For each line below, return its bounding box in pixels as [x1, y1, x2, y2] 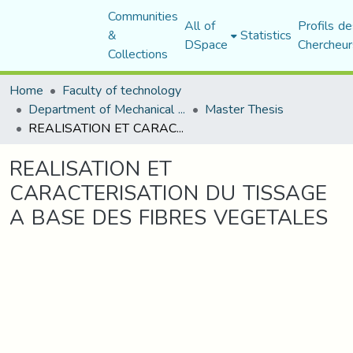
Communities [107, 4, 178, 28]
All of [184, 13, 215, 38]
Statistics [240, 23, 292, 47]
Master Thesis [205, 97, 284, 121]
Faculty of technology [62, 78, 181, 102]
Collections [107, 42, 168, 66]
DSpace [184, 32, 228, 57]
